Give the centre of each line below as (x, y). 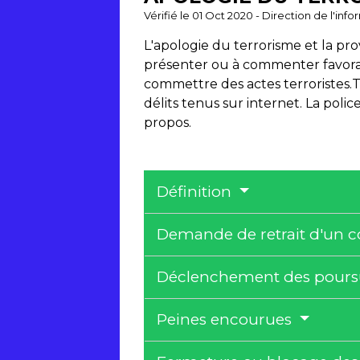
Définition (196, 191)
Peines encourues (227, 319)
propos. (168, 123)
